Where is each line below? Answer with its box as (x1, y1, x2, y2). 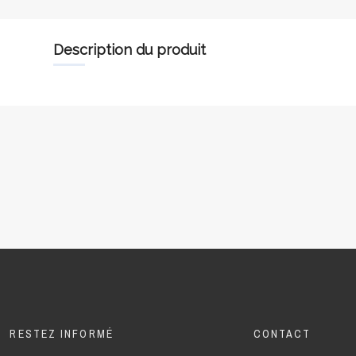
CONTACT (253, 327, 311, 341)
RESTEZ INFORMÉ (10, 327, 114, 341)
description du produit (64, 41, 206, 58)
